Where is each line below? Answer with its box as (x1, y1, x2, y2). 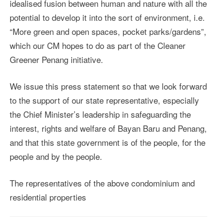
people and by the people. (10, 150, 102, 163)
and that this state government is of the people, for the (10, 136, 205, 149)
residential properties (10, 191, 86, 203)
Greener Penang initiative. (10, 53, 103, 66)
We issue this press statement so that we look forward (10, 80, 207, 93)
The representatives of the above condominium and (10, 177, 195, 189)
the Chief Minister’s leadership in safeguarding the (10, 108, 191, 121)
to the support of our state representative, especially (10, 94, 199, 107)
